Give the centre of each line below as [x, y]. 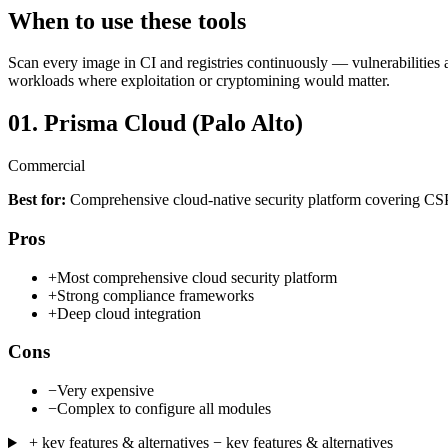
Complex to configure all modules [164, 409]
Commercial [46, 166]
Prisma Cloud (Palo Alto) [170, 123]
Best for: [37, 200]
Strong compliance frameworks [155, 295]
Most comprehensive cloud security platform [197, 277]
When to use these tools [127, 20]
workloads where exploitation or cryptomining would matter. [199, 81]
